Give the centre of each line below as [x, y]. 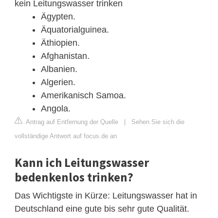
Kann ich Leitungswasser [82, 162]
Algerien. [58, 82]
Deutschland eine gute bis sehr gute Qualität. [102, 209]
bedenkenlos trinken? [74, 177]
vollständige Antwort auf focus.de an [66, 136]
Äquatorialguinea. [75, 29]
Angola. [56, 108]
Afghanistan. [65, 56]
